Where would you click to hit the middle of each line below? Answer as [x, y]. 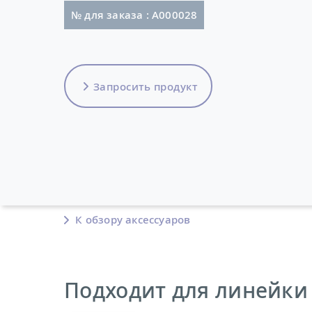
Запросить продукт [145, 86]
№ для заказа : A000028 [134, 15]
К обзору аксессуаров [132, 219]
